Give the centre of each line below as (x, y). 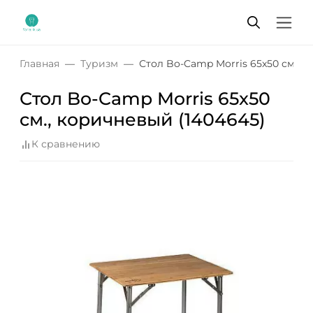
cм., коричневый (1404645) (143, 119)
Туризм (99, 64)
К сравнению (66, 144)
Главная (39, 64)
